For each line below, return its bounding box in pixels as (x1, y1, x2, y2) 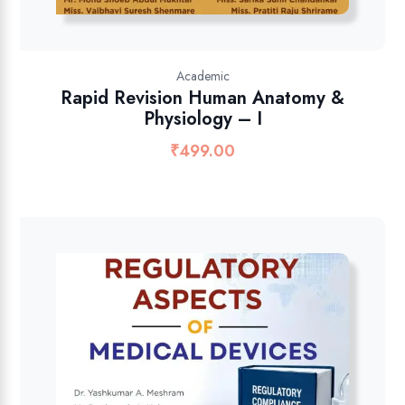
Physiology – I (143, 105, 262, 132)
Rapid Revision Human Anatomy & (61, 84, 344, 111)
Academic (175, 66, 230, 85)
